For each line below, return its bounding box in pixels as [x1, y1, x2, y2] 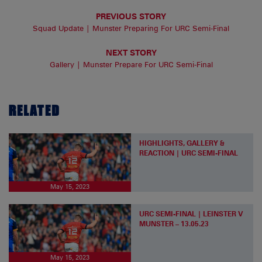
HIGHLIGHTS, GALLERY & [139, 138, 225, 147]
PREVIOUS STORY [96, 11, 166, 21]
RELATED [9, 100, 60, 121]
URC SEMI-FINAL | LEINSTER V [139, 209, 244, 218]
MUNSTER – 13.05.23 [139, 219, 209, 228]
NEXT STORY [105, 47, 157, 58]
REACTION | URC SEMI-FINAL [139, 148, 239, 157]
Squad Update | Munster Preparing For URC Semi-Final [33, 23, 229, 33]
